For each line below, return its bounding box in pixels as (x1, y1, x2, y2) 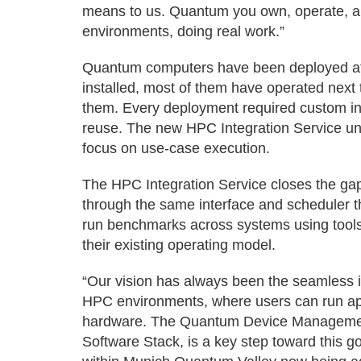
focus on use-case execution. (82, 140, 270, 156)
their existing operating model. (82, 237, 276, 253)
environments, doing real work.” (82, 23, 284, 39)
